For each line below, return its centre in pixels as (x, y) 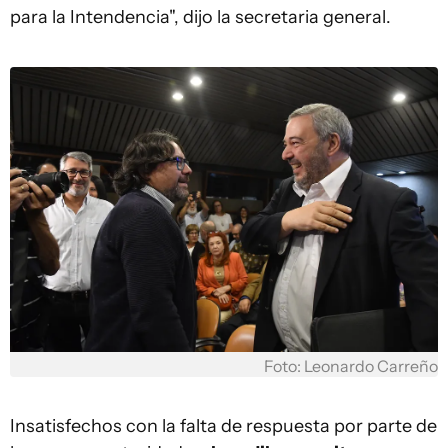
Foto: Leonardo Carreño (351, 367)
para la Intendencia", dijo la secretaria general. (200, 16)
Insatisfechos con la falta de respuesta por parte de (223, 426)
